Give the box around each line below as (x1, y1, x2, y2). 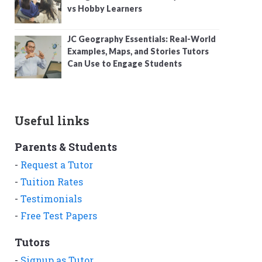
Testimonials (20, 192, 82, 205)
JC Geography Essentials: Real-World (67, 34, 216, 44)
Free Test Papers (20, 209, 97, 222)
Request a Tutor (20, 158, 93, 171)
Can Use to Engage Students (67, 58, 182, 69)
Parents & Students (15, 140, 117, 154)
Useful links (15, 113, 89, 129)
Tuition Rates (20, 175, 83, 188)
